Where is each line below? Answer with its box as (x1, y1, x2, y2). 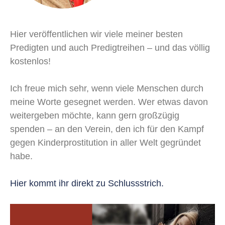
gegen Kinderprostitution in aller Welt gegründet (10, 137, 201, 148)
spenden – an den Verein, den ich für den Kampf (10, 124, 204, 134)
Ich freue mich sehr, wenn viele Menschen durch (10, 83, 203, 93)
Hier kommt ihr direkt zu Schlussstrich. (10, 178, 164, 188)
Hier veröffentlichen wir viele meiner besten (10, 29, 183, 39)
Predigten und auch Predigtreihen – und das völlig (10, 42, 210, 53)
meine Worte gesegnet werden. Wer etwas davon (10, 96, 208, 107)
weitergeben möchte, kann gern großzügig (10, 110, 179, 121)
